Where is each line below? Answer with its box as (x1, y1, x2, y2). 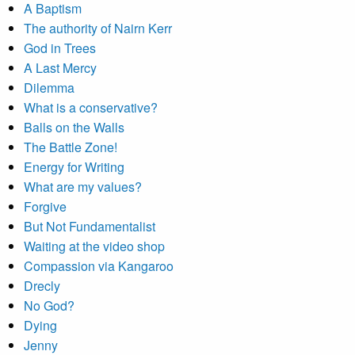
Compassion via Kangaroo (24, 257, 174, 275)
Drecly (24, 277, 60, 295)
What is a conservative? (24, 98, 158, 116)
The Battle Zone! (24, 138, 117, 156)
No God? (24, 296, 74, 315)
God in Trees (24, 39, 96, 57)
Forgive (24, 197, 67, 216)
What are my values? (24, 177, 142, 196)
